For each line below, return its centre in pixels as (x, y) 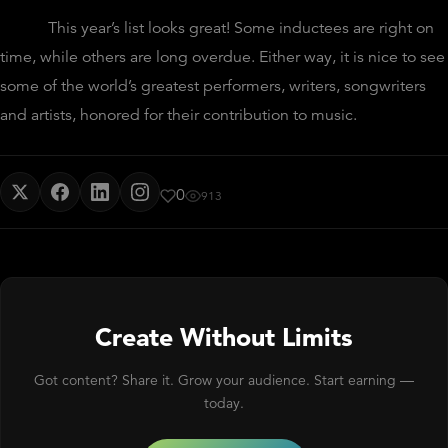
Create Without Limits (224, 336)
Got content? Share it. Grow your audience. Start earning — (224, 379)
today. (224, 402)
